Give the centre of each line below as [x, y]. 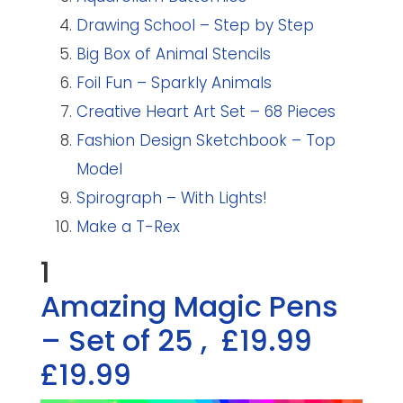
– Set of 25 [120, 340]
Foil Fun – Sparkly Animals [174, 82]
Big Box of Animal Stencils [173, 54]
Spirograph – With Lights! [171, 197]
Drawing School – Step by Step [195, 25]
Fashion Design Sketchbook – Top [206, 140]
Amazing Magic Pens [189, 306]
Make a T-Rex [128, 226]
